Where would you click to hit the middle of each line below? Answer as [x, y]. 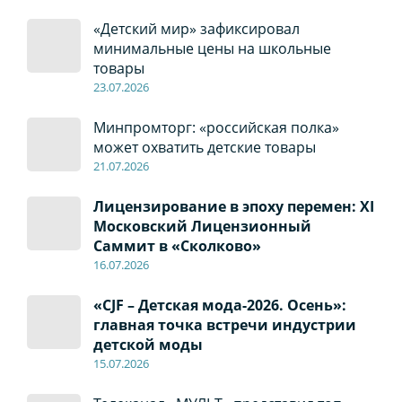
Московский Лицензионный [202, 227]
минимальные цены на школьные [212, 49]
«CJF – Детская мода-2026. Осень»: [219, 306]
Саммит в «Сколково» [177, 246]
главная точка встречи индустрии [224, 325]
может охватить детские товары [204, 148]
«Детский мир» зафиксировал [196, 29]
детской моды [148, 345]
